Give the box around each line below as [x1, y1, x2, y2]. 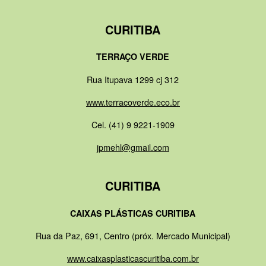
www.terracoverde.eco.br [85, 95, 180, 108]
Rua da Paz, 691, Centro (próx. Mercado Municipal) [35, 229, 230, 242]
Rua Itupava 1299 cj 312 [87, 72, 179, 85]
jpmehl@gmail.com [96, 141, 169, 154]
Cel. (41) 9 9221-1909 [91, 118, 175, 131]
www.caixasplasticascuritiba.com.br [66, 252, 199, 265]
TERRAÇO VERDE [96, 50, 170, 63]
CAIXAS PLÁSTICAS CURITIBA [70, 207, 196, 219]
